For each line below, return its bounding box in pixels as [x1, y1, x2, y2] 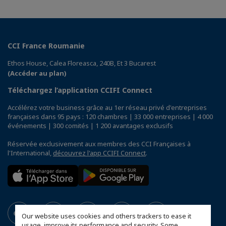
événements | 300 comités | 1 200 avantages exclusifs [8, 121, 173, 131]
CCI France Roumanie [8, 41, 85, 51]
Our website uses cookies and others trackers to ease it [21, 211, 191, 221]
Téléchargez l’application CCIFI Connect [8, 85, 152, 95]
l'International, [8, 148, 53, 158]
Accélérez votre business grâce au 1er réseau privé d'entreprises [8, 103, 207, 112]
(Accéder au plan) [8, 69, 67, 78]
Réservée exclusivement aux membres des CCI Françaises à [8, 139, 191, 149]
